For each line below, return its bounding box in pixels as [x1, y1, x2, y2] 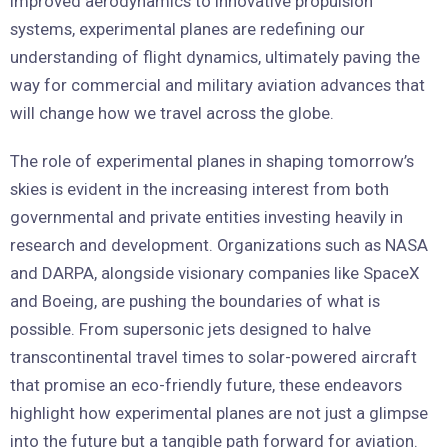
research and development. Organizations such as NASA [10, 234, 428, 255]
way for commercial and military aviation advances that [10, 74, 425, 95]
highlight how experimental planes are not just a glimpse [10, 402, 428, 423]
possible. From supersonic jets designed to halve [10, 318, 371, 339]
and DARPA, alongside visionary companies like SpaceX [10, 262, 420, 283]
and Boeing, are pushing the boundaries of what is [10, 290, 380, 311]
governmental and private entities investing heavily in [10, 206, 403, 227]
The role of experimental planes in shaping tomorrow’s [10, 150, 414, 171]
